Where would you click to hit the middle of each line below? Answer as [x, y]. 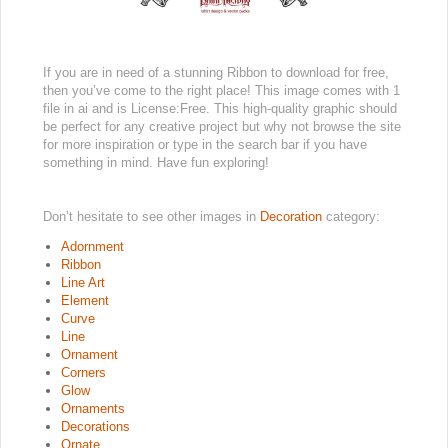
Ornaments [93, 408]
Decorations [95, 426]
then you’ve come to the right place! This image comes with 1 [221, 90]
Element [85, 300]
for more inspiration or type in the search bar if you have [205, 144]
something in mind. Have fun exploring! [156, 162]
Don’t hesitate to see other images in [151, 216]
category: [353, 216]
